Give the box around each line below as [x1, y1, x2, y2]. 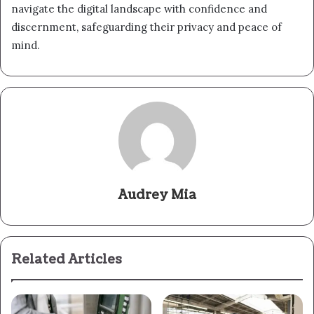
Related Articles [11, 251, 122, 269]
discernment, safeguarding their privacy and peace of [11, 20, 282, 34]
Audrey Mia [118, 186, 196, 205]
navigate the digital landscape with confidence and [11, 2, 267, 16]
